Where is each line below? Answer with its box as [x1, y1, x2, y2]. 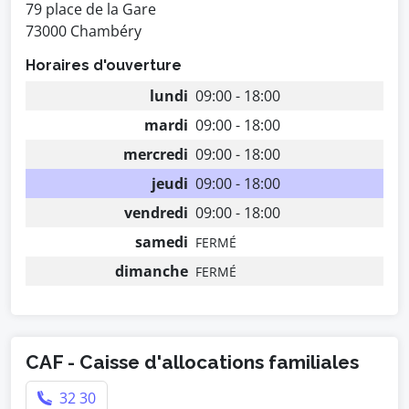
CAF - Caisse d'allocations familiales [26, 351, 359, 373]
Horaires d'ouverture [26, 57, 182, 74]
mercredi [123, 144, 188, 164]
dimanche [115, 261, 188, 281]
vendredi [124, 203, 188, 223]
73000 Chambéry [26, 21, 142, 41]
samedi [135, 232, 188, 252]
